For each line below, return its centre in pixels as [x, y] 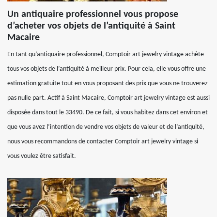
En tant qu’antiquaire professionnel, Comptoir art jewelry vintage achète [106, 54]
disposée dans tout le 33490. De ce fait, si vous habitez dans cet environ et [108, 113]
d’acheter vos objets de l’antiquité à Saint [91, 26]
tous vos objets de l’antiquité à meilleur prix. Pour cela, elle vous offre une [107, 69]
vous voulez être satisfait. [42, 156]
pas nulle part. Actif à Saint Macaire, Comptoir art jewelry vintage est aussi [108, 98]
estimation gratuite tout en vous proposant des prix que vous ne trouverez [108, 84]
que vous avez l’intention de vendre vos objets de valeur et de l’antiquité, [106, 127]
